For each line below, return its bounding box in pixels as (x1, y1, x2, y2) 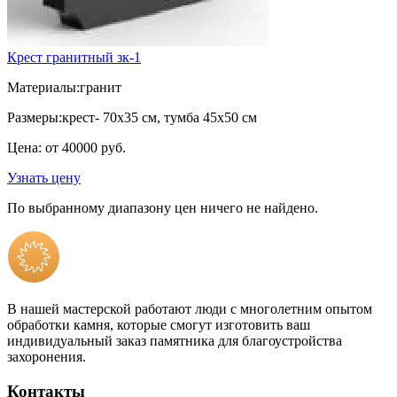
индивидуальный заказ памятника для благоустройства (7, 332, 342, 348)
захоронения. (7, 348, 86, 364)
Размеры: (7, 109, 62, 125)
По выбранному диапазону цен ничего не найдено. (7, 199, 318, 215)
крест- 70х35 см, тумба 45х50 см (62, 109, 257, 125)
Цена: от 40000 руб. (7, 139, 126, 155)
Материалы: (7, 79, 80, 95)
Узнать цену (7, 169, 81, 185)
